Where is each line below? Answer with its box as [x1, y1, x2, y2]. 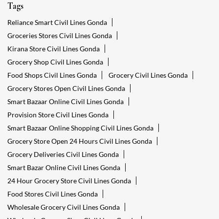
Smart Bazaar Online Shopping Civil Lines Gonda [7, 124, 153, 132]
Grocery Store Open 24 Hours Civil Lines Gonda [7, 137, 152, 146]
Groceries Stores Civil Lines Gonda [7, 31, 112, 40]
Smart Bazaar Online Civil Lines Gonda [7, 97, 124, 106]
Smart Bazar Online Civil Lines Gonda [7, 163, 120, 172]
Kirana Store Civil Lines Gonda [7, 44, 100, 53]
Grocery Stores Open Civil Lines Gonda [7, 84, 125, 93]
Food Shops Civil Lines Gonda [7, 71, 97, 80]
